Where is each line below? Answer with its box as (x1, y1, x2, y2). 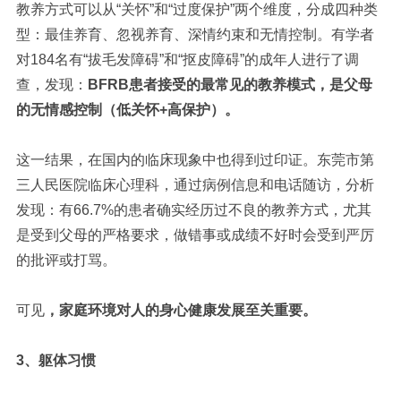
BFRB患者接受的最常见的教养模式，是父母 (87, 76, 372, 92)
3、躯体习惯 (15, 352, 96, 368)
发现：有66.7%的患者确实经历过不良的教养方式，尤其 (15, 201, 371, 218)
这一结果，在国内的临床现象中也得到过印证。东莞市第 (15, 151, 374, 167)
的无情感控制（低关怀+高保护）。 (15, 101, 239, 117)
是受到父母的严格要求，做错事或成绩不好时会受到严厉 (15, 226, 374, 243)
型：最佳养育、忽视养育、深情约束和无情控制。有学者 (15, 26, 374, 42)
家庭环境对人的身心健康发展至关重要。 (58, 302, 317, 318)
